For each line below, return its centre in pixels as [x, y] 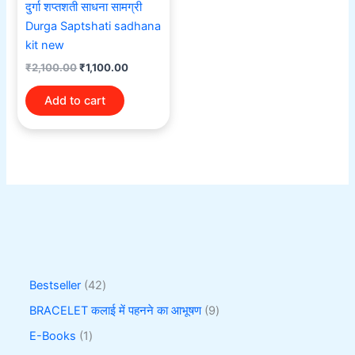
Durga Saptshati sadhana [94, 27]
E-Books [53, 336]
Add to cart [75, 100]
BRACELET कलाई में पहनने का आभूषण [116, 310]
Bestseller [55, 286]
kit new [45, 46]
